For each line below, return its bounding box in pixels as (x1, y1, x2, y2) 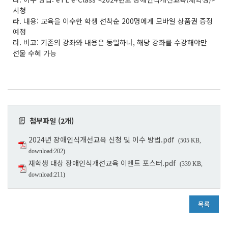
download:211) (28, 170, 65, 178)
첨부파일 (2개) (25, 115, 74, 126)
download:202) (28, 147, 65, 155)
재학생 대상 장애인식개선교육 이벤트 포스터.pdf (28, 157, 176, 168)
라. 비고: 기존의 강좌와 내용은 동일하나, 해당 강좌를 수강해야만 (13, 37, 207, 47)
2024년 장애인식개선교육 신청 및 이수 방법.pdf (28, 134, 174, 145)
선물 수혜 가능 (13, 47, 56, 58)
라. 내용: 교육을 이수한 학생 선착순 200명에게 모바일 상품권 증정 (13, 15, 213, 26)
